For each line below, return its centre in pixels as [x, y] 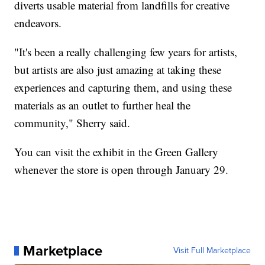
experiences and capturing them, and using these [123, 87]
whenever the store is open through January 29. [122, 169]
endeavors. [38, 22]
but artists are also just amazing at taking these [118, 69]
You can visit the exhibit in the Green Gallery [117, 151]
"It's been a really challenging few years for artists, [126, 51]
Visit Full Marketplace [212, 250]
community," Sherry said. [72, 122]
